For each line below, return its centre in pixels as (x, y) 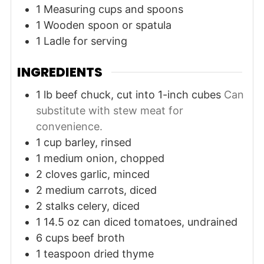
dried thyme (123, 254)
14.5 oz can (72, 222)
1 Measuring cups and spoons (109, 9)
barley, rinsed (98, 143)
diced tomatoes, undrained (170, 222)
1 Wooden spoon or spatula (103, 25)
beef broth (98, 238)
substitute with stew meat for (109, 111)
